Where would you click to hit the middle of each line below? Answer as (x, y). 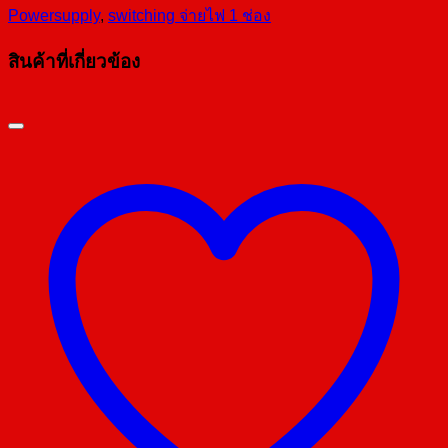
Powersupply (54, 15)
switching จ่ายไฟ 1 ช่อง (189, 15)
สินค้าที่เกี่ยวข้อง (74, 61)
